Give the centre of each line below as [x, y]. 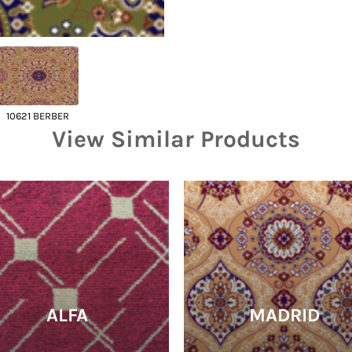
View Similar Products [176, 139]
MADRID [285, 315]
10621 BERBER [38, 115]
